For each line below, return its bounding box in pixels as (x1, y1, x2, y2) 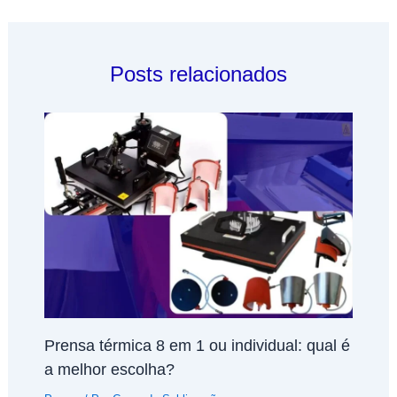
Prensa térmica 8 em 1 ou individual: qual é (43, 335, 350, 354)
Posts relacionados (110, 62, 287, 86)
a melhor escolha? (43, 359, 175, 378)
